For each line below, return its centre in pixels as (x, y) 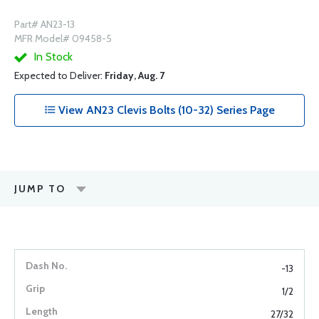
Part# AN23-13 (45, 24)
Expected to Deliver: (59, 75)
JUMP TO (40, 189)
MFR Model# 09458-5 (63, 38)
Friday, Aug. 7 (135, 75)
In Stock (52, 57)
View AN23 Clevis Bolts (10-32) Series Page (165, 110)
